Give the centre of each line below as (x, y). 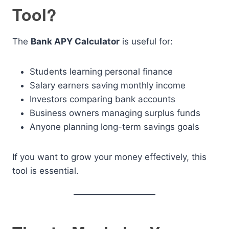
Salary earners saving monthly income (108, 85)
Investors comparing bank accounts (102, 99)
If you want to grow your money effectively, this (109, 157)
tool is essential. (45, 171)
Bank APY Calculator (75, 41)
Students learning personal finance (101, 72)
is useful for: (146, 41)
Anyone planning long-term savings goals (114, 127)
